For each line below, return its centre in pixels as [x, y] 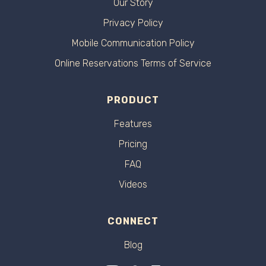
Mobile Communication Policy [133, 43]
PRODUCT [133, 100]
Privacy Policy [133, 23]
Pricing [133, 144]
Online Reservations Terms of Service [133, 64]
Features [133, 124]
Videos [133, 185]
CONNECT [133, 221]
